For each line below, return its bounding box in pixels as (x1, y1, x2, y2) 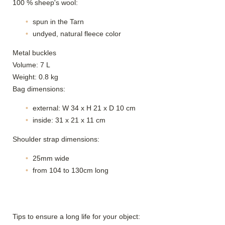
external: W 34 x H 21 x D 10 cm (33, 104, 136, 113)
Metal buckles (13, 49, 56, 57)
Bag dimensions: (13, 85, 65, 93)
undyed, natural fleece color (33, 30, 121, 38)
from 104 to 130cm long (33, 166, 108, 175)
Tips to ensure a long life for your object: (13, 212, 140, 221)
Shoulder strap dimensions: (13, 135, 99, 144)
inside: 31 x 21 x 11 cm (33, 116, 105, 125)
